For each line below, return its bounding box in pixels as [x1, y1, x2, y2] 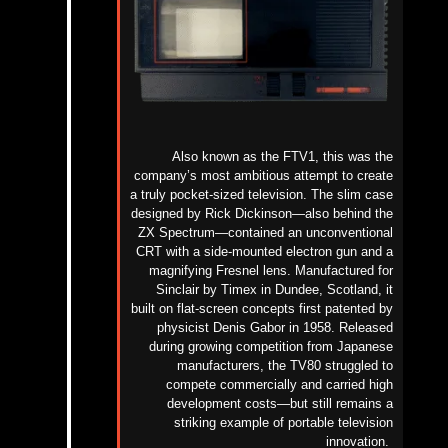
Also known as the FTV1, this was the [172, 148, 394, 164]
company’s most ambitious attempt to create [134, 167, 394, 183]
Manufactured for [295, 262, 394, 278]
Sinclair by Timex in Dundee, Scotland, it [156, 281, 394, 297]
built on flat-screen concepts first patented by [131, 300, 394, 316]
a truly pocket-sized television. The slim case [130, 186, 394, 202]
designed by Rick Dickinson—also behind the [131, 205, 394, 221]
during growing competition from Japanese [149, 338, 394, 354]
